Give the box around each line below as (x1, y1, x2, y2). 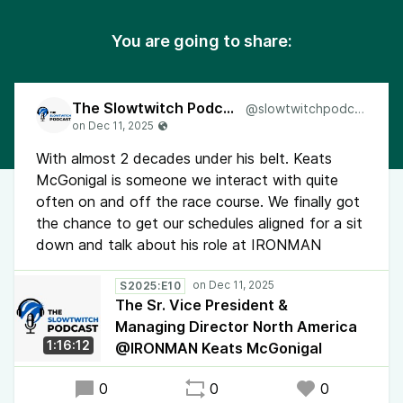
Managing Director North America (115, 318, 357, 336)
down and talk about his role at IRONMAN (36, 236, 321, 254)
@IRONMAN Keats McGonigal (115, 339, 322, 357)
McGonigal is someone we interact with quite (36, 171, 338, 189)
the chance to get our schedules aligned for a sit (36, 214, 363, 232)
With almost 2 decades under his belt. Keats (36, 149, 332, 167)
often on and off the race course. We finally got (36, 193, 360, 210)
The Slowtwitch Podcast (223, 99, 234, 117)
